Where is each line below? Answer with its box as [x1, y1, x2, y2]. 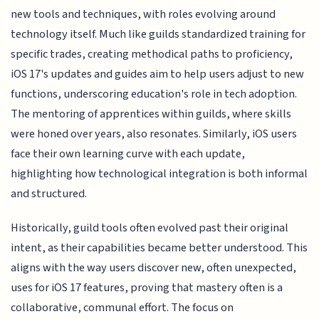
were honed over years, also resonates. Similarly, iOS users [11, 125, 298, 142]
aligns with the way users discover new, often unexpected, [11, 259, 297, 277]
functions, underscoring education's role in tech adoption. [11, 85, 298, 103]
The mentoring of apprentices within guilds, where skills [11, 105, 292, 122]
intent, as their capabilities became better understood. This [11, 239, 308, 257]
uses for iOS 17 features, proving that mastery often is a [11, 279, 283, 297]
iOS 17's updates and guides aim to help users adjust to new [11, 65, 305, 83]
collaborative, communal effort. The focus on [11, 299, 234, 317]
